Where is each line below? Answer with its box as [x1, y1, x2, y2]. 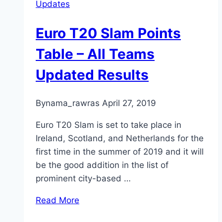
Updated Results [36, 66, 149, 83]
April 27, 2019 [102, 98, 156, 108]
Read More [36, 195, 79, 205]
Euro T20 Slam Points [36, 24, 181, 42]
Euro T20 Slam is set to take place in [36, 119, 181, 130]
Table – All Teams [36, 45, 155, 62]
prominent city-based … [36, 173, 131, 183]
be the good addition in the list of [36, 160, 168, 170]
